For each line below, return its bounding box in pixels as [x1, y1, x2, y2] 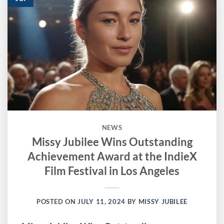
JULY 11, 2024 [77, 197, 125, 206]
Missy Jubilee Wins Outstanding [31, 134, 192, 148]
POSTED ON [36, 197, 78, 206]
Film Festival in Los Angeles [44, 163, 179, 177]
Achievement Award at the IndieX [27, 149, 197, 163]
